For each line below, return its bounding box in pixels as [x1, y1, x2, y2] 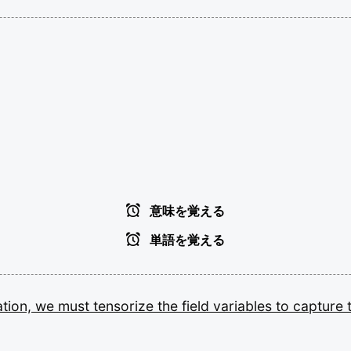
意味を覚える [147, 204, 225, 218]
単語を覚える [147, 233, 225, 247]
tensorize [93, 298, 157, 314]
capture [293, 298, 347, 314]
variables [213, 298, 276, 314]
